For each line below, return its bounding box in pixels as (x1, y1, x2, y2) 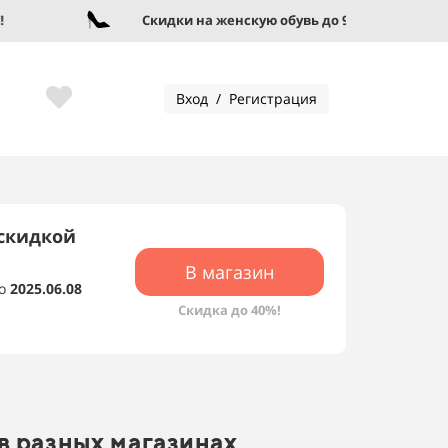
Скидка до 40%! (178, 301, 281, 319)
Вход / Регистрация (176, 89, 317, 108)
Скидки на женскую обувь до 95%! (121, 11, 352, 29)
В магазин (185, 260, 274, 284)
